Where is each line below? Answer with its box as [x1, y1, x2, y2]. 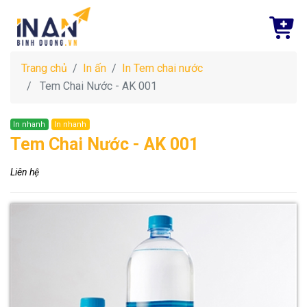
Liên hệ [10, 167, 39, 177]
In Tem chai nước [122, 62, 203, 75]
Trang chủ [21, 62, 67, 75]
